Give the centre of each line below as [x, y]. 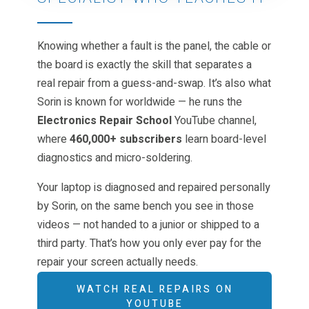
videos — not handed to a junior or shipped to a [148, 225]
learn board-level [224, 139]
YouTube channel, [214, 120]
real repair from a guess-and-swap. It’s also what [154, 83]
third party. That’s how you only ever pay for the [149, 243]
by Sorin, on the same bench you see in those [146, 206]
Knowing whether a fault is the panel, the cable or [154, 46]
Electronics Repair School [104, 120]
